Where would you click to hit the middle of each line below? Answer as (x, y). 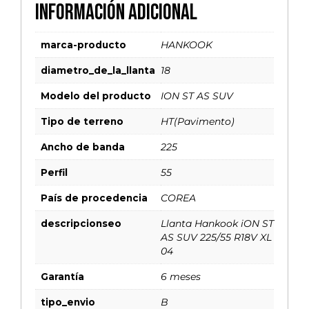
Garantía (62, 276)
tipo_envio (68, 302)
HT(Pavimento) (198, 121)
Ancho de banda (83, 147)
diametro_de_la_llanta (98, 70)
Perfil (54, 172)
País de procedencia (94, 198)
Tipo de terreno (82, 121)
